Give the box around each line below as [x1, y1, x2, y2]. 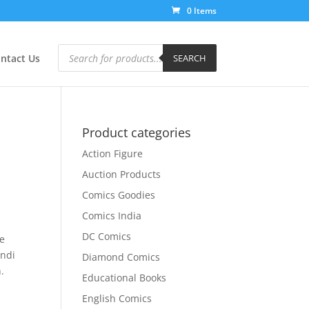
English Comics [82, 291, 152, 305]
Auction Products [82, 167, 161, 181]
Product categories [82, 123, 192, 141]
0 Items [186, 5, 217, 17]
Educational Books [82, 270, 167, 284]
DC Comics [82, 229, 132, 243]
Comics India [82, 208, 142, 222]
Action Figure [82, 146, 143, 160]
